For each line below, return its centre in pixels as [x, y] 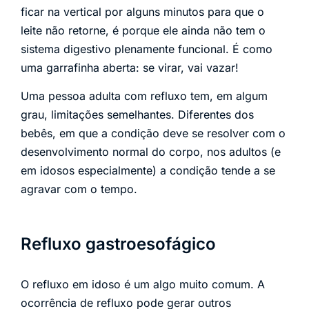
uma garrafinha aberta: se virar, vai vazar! [130, 68]
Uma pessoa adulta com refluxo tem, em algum [144, 96]
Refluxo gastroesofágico [118, 244]
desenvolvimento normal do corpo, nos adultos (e [151, 152]
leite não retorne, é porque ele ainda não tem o [143, 31]
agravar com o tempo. [79, 189]
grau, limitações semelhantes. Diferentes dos [137, 115]
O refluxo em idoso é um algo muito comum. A [143, 285]
